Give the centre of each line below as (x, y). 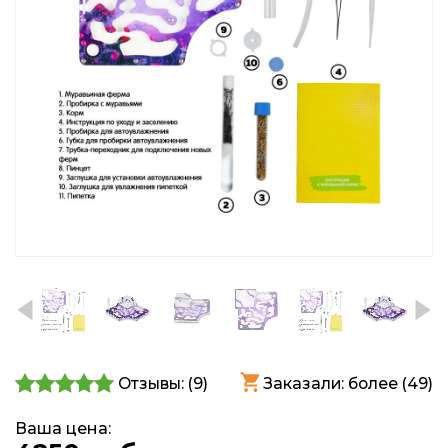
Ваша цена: (63, 429)
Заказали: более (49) (348, 383)
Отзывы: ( (156, 383)
